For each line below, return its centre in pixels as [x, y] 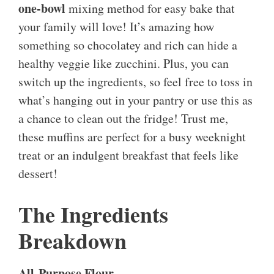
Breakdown [72, 241]
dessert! [38, 174]
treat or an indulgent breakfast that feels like [128, 155]
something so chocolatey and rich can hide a [128, 45]
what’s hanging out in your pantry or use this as [135, 100]
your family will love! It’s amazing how [116, 27]
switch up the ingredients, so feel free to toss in [135, 82]
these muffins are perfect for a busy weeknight [132, 137]
